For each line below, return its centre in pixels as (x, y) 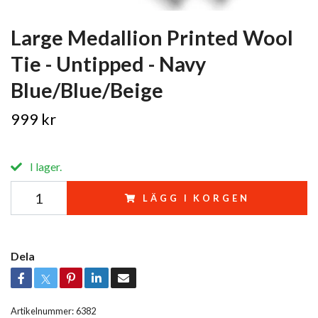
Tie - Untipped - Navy (108, 64)
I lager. (45, 167)
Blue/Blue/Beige (87, 91)
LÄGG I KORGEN (196, 198)
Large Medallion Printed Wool (152, 38)
